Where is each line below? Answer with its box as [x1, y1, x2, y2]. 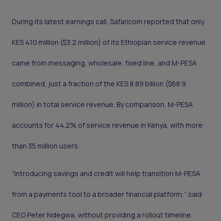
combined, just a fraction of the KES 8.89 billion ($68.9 [12, 79, 186, 89]
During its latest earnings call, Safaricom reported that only [12, 17, 204, 27]
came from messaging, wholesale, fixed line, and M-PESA [12, 58, 197, 68]
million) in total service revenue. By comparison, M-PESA [12, 100, 193, 110]
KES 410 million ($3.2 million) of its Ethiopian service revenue [12, 37, 206, 47]
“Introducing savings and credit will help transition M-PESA [12, 169, 200, 179]
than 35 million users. [12, 141, 79, 151]
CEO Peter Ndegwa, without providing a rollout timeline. [12, 210, 192, 220]
